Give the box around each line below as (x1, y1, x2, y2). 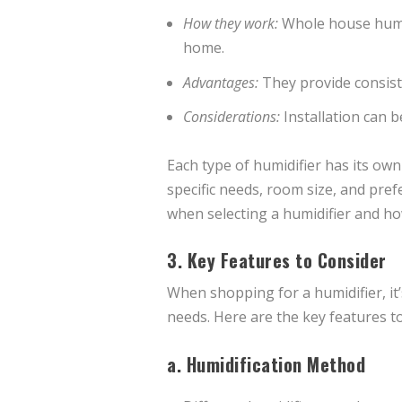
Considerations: (183, 106, 281, 127)
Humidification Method (186, 351, 365, 379)
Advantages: (183, 72, 259, 92)
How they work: (183, 13, 279, 34)
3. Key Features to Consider (167, 247, 387, 275)
